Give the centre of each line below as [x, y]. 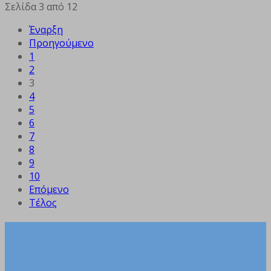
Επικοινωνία [37, 229]
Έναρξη [46, 30]
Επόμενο [49, 190]
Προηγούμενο [61, 43]
